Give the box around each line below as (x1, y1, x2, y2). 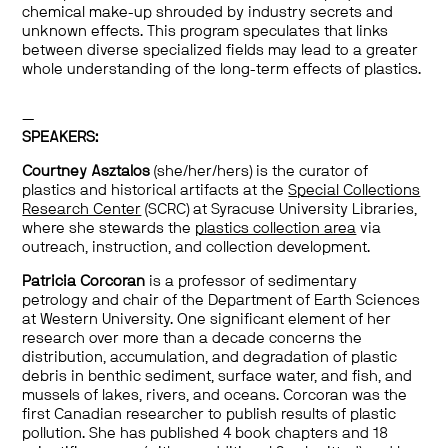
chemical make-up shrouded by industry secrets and (22, 5, 394, 20)
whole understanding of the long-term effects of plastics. (22, 62, 422, 77)
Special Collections (288, 183, 421, 198)
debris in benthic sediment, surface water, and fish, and (22, 369, 413, 384)
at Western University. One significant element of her (22, 312, 392, 327)
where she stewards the (22, 221, 196, 236)
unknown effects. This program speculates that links (22, 24, 389, 39)
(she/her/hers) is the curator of (150, 164, 369, 179)
